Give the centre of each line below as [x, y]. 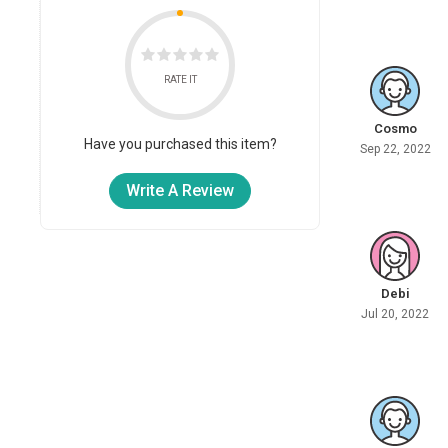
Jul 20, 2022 [395, 314]
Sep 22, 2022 [395, 149]
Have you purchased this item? [180, 143]
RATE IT [180, 79]
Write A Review [180, 191]
